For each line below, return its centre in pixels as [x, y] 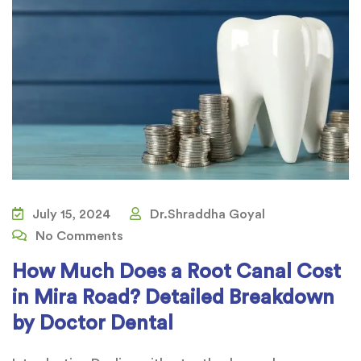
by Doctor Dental [93, 323]
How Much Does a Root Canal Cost [176, 272]
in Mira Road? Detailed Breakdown [173, 297]
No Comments [78, 236]
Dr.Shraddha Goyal [206, 214]
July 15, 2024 [70, 214]
